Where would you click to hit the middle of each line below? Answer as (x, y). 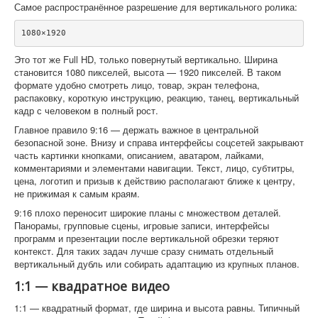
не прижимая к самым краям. (77, 193)
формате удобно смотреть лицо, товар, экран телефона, (137, 84)
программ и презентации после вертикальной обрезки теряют (147, 238)
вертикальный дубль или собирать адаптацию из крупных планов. (157, 263)
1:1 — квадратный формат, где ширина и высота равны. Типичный (157, 307)
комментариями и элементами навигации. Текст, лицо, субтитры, (154, 168)
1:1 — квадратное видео (92, 286)
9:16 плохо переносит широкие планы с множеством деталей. (148, 212)
